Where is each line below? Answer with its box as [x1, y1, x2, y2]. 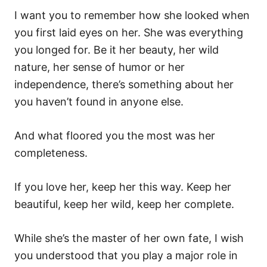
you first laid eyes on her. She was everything [14, 26, 243, 39]
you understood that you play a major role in [14, 249, 238, 262]
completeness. [14, 147, 88, 159]
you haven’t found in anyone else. [14, 95, 184, 108]
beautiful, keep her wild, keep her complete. [14, 198, 234, 210]
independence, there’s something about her [14, 78, 234, 91]
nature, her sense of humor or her [14, 61, 185, 73]
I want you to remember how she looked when [14, 9, 250, 21]
